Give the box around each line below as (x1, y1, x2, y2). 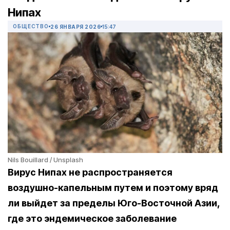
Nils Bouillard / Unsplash (8, 156, 83, 164)
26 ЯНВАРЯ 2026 (50, 23, 101, 30)
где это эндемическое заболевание (8, 213, 177, 224)
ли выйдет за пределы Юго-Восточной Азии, (8, 198, 220, 209)
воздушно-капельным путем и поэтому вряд (8, 182, 218, 194)
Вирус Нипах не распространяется (8, 167, 172, 178)
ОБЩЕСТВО (13, 23, 49, 30)
